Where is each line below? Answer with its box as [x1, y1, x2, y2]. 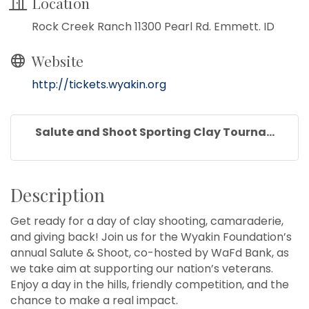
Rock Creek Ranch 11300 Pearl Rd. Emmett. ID [32, 18, 275, 34]
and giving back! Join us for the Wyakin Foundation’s [10, 228, 292, 245]
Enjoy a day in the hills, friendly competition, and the [10, 276, 289, 292]
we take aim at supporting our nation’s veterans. [10, 260, 273, 277]
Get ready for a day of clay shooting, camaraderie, [10, 212, 283, 229]
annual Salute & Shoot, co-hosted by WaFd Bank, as [10, 244, 289, 261]
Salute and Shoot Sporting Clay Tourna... [34, 123, 275, 140]
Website [32, 50, 83, 70]
